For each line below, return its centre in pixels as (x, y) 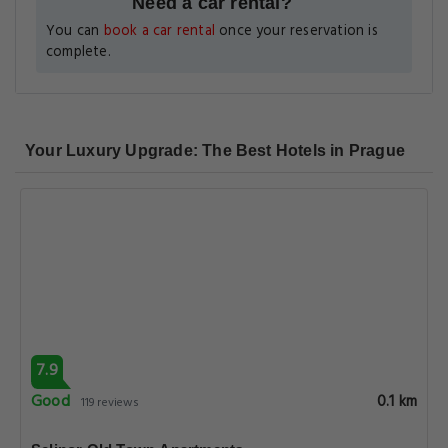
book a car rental (159, 31)
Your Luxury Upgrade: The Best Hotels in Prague (215, 150)
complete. (78, 52)
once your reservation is (296, 31)
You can (75, 31)
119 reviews (110, 403)
